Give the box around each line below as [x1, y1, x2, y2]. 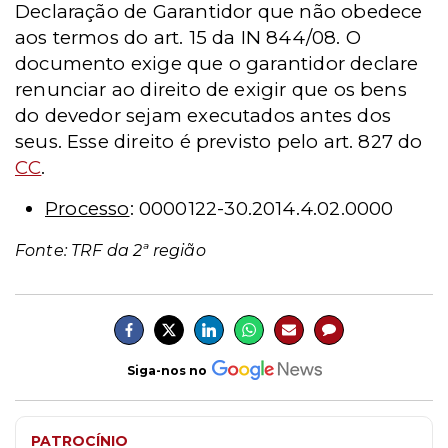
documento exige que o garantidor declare [15, 52, 419, 75]
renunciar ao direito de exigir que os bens [15, 78, 407, 101]
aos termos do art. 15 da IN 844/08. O [15, 26, 361, 49]
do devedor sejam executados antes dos [15, 104, 391, 127]
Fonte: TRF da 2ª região [15, 241, 206, 260]
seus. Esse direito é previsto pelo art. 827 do [15, 130, 423, 153]
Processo [45, 197, 130, 220]
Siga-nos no [126, 362, 207, 378]
